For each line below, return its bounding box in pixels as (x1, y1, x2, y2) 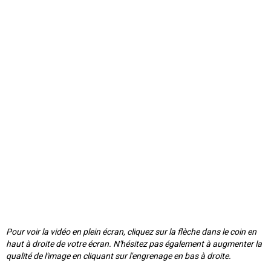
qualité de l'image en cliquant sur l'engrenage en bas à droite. (6, 251, 231, 261)
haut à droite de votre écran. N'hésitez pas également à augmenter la (6, 239, 262, 249)
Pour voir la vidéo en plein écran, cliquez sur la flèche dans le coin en (6, 227, 256, 237)
